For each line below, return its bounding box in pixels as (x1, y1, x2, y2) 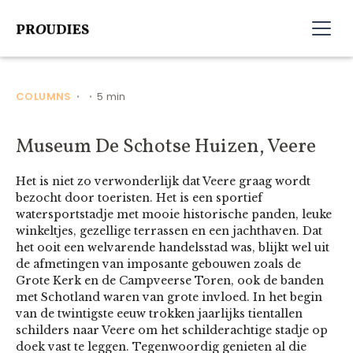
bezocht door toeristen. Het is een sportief (16, 191, 262, 205)
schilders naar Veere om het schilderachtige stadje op (16, 323, 328, 337)
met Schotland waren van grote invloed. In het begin (16, 290, 322, 304)
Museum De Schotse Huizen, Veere (16, 133, 316, 161)
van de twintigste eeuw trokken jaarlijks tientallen (16, 307, 303, 321)
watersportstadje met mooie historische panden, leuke (16, 207, 332, 221)
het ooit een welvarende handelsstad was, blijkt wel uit (16, 240, 329, 255)
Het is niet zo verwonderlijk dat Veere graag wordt (16, 174, 310, 188)
